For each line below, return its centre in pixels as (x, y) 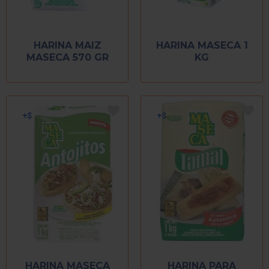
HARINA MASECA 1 (202, 45)
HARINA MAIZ (67, 45)
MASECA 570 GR (67, 57)
